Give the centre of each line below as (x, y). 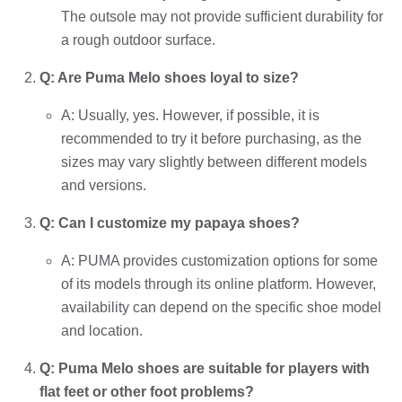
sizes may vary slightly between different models (214, 162)
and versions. (104, 185)
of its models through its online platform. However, (218, 284)
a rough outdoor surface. (138, 39)
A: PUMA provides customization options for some (219, 260)
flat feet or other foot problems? (147, 391)
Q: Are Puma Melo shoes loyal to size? (169, 77)
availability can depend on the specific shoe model (221, 307)
